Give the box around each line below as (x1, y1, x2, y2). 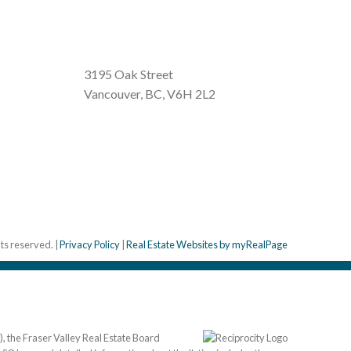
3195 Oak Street (84, 66, 174, 81)
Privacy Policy (60, 237, 121, 251)
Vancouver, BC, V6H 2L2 (84, 85, 216, 101)
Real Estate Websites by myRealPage (126, 237, 288, 251)
